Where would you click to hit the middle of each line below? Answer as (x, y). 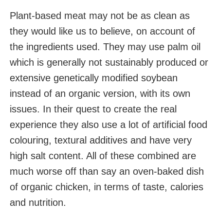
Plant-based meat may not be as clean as (100, 15)
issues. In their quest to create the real (93, 109)
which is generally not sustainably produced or (109, 62)
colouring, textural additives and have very (101, 140)
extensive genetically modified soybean (94, 78)
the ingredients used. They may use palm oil (105, 46)
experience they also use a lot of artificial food (109, 124)
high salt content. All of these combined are (103, 155)
